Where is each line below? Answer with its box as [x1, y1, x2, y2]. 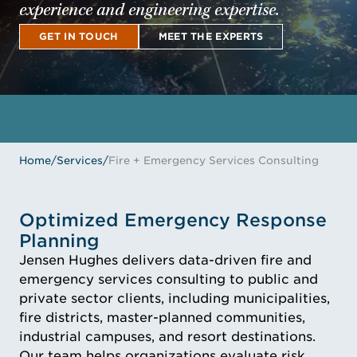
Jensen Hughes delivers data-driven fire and [19, 253, 312, 268]
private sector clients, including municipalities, [19, 291, 330, 306]
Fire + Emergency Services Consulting [108, 154, 319, 167]
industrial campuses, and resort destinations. [19, 329, 316, 344]
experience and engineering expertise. [19, 2, 280, 21]
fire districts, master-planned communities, [19, 310, 305, 325]
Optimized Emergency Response [19, 210, 327, 230]
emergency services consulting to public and [19, 272, 318, 287]
